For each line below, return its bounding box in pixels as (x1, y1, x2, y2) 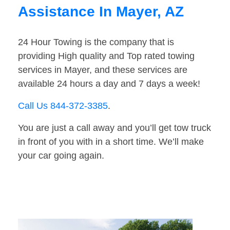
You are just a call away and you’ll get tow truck (18, 123, 211, 133)
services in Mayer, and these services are (18, 65, 187, 75)
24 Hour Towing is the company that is (18, 37, 174, 48)
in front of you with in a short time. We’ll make (18, 137, 204, 147)
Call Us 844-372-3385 (18, 101, 108, 111)
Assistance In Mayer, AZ (18, 4, 184, 20)
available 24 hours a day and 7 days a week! (18, 79, 200, 89)
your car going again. (18, 150, 104, 161)
